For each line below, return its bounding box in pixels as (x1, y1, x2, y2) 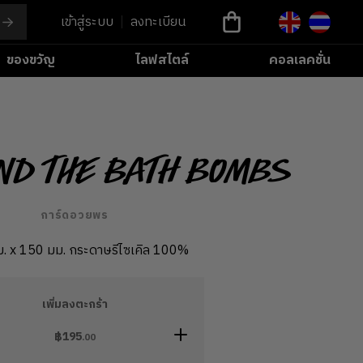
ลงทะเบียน (130, 11, 186, 33)
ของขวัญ (6, 49, 55, 71)
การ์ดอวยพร (41, 206, 109, 224)
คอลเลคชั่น (269, 49, 331, 71)
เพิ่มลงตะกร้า (41, 295, 108, 314)
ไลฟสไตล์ (135, 49, 189, 71)
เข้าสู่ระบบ (60, 11, 113, 33)
